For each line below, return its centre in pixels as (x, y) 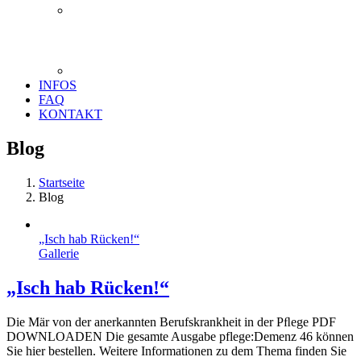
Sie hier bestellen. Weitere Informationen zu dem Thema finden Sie (176, 351)
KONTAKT (71, 114)
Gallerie (59, 253)
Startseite (62, 182)
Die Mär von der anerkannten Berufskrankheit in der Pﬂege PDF (171, 322)
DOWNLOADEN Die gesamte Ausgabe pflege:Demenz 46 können (180, 336)
